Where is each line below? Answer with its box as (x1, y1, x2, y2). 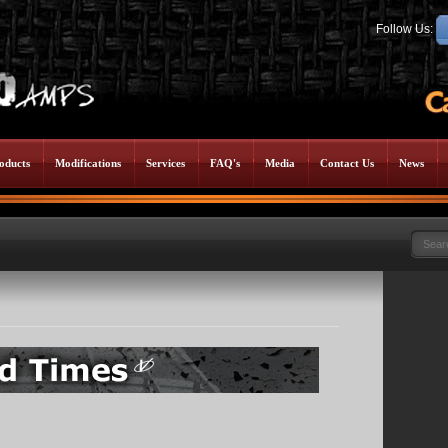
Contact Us (320, 157, 374, 169)
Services (146, 157, 185, 169)
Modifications (55, 157, 121, 169)
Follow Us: (376, 22, 436, 37)
